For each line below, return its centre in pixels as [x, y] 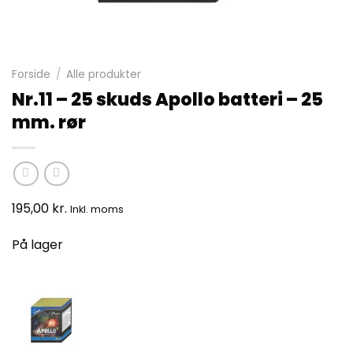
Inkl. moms [97, 210]
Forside [31, 74]
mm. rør [49, 122]
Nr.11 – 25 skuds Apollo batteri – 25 [167, 99]
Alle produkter [104, 74]
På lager [37, 245]
